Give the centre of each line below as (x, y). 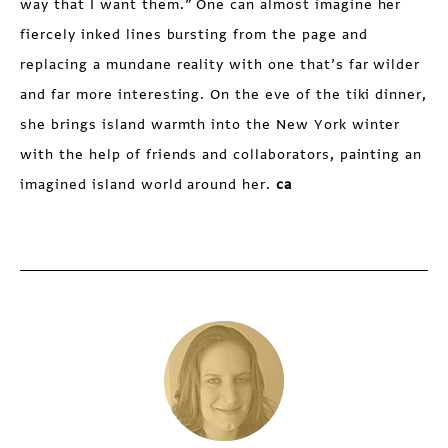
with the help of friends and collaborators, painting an (221, 155)
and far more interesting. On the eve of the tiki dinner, (224, 95)
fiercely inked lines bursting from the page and (194, 35)
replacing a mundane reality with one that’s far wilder (220, 65)
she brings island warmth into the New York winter (210, 125)
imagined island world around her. (148, 185)
